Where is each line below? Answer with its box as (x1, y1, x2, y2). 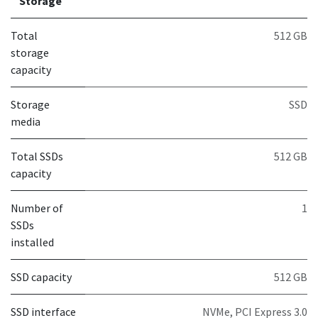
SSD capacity (11, 270, 72, 284)
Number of (11, 201, 63, 215)
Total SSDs (11, 149, 63, 163)
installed (11, 235, 54, 249)
